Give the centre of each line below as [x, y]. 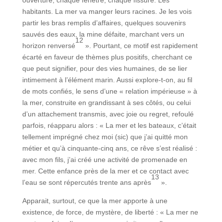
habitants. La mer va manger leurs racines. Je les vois [107, 12]
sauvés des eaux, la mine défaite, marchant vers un [103, 34]
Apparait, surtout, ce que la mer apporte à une [95, 201]
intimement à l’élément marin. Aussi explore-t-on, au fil [107, 80]
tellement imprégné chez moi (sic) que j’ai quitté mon [105, 137]
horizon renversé [49, 46]
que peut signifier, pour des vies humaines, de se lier [105, 69]
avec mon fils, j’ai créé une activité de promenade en [105, 160]
